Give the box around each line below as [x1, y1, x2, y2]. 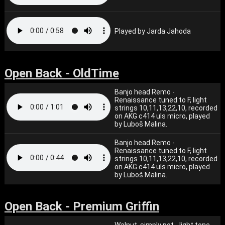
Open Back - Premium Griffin [4, 199, 159, 213]
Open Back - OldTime [4, 66, 119, 80]
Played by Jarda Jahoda [115, 27, 191, 35]
